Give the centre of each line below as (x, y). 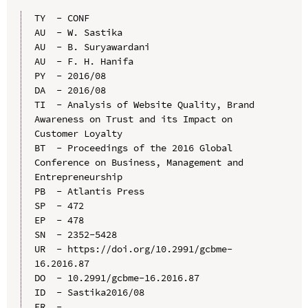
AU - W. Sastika (78, 32)
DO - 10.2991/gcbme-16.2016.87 (117, 277)
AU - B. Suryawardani (92, 46)
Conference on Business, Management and (139, 162)
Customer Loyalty (78, 133)
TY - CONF (62, 18)
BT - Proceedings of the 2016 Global (133, 147)
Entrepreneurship (78, 176)
